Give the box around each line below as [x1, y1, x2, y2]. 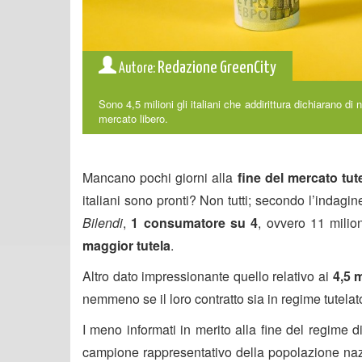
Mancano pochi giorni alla [82, 167, 238, 187]
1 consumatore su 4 [131, 213, 259, 232]
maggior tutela [82, 235, 170, 255]
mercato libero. [99, 110, 168, 126]
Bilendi [82, 213, 123, 232]
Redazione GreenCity [155, 59, 276, 76]
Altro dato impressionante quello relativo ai [82, 266, 333, 285]
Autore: [119, 61, 155, 76]
